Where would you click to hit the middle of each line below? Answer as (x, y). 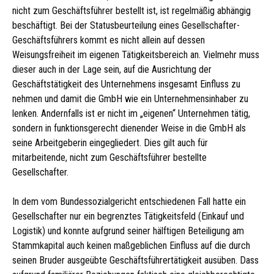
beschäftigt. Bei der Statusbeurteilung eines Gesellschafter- (126, 25)
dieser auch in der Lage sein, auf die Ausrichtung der (112, 69)
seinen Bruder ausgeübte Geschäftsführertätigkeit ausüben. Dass (135, 260)
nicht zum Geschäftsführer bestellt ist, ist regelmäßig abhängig (131, 11)
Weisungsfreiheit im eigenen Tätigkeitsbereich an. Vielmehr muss (136, 55)
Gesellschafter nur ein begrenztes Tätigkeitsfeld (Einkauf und (128, 216)
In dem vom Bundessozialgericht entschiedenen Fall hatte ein (129, 202)
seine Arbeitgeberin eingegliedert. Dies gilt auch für (110, 143)
